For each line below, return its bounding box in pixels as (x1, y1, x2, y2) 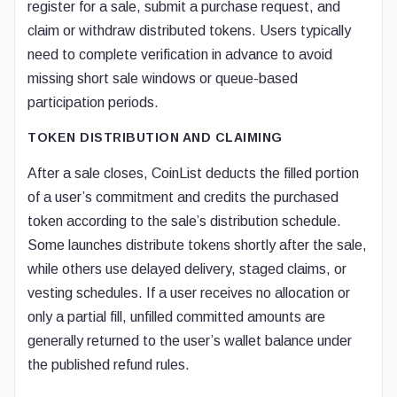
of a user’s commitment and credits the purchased (27, 190, 339, 205)
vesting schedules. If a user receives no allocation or (27, 285, 350, 300)
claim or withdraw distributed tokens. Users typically (27, 23, 351, 38)
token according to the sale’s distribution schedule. (27, 214, 341, 229)
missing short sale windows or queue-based (27, 71, 298, 86)
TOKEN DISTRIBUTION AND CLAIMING (27, 130, 283, 144)
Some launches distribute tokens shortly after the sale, (27, 237, 367, 253)
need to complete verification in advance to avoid (27, 47, 332, 62)
